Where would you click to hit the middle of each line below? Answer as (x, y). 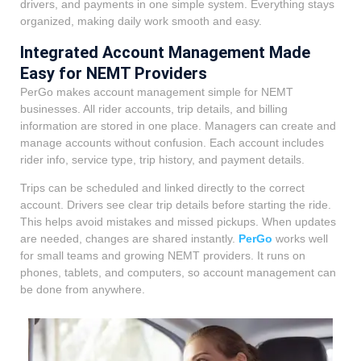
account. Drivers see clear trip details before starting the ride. (176, 205)
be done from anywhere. (83, 290)
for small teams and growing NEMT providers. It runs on (163, 256)
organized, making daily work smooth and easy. (141, 21)
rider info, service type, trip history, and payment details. (162, 159)
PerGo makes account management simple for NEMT (157, 91)
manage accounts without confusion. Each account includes (172, 142)
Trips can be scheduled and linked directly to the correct (162, 188)
